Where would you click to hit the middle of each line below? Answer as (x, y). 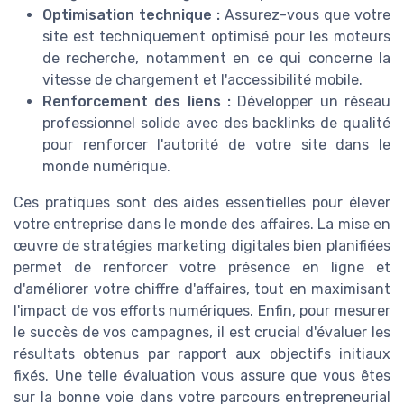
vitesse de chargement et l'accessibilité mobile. (202, 80)
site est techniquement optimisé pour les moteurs (216, 37)
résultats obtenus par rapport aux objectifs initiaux (202, 354)
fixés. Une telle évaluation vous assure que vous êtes (202, 376)
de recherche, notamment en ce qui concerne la (216, 59)
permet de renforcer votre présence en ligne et (202, 268)
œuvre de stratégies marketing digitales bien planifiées (202, 246)
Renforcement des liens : (137, 102)
